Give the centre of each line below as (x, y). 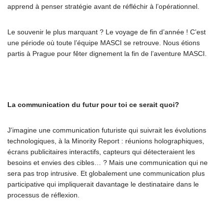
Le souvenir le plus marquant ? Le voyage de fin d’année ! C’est (107, 32)
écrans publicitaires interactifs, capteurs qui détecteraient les (101, 152)
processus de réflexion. (43, 195)
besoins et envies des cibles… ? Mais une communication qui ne (108, 163)
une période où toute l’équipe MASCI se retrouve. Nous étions (104, 43)
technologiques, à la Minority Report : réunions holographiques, (106, 141)
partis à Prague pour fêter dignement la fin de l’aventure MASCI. (107, 54)
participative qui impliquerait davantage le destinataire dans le (103, 184)
